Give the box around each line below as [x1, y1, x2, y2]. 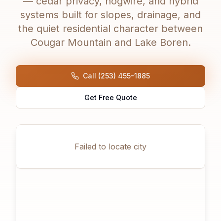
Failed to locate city [74, 142, 147, 151]
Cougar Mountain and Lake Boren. [30, 37, 191, 48]
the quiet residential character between [18, 23, 203, 35]
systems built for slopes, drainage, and [20, 9, 201, 21]
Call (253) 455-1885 [83, 72, 150, 80]
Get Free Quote [84, 93, 137, 102]
